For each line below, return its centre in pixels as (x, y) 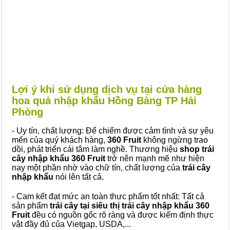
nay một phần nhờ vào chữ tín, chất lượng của (97, 168)
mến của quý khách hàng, (60, 140)
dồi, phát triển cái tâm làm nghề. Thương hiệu (96, 149)
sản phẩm (30, 206)
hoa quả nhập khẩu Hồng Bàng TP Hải (104, 101)
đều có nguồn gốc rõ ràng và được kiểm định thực (122, 215)
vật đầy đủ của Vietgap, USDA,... (71, 224)
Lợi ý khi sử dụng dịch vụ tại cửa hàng (107, 89)
